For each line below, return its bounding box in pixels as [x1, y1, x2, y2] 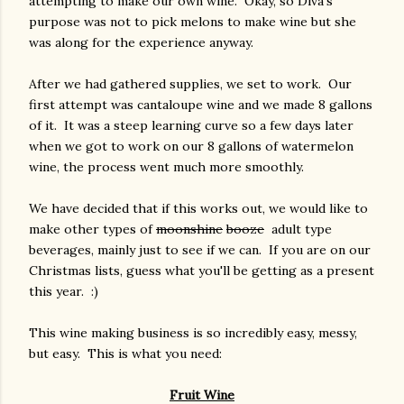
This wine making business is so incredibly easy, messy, [29, 325, 357, 341]
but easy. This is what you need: [29, 345, 222, 362]
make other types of [29, 221, 156, 237]
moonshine [156, 221, 223, 237]
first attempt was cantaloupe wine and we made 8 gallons [29, 96, 372, 113]
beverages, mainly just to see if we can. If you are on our [29, 242, 371, 258]
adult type [264, 221, 332, 237]
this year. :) [29, 283, 98, 299]
